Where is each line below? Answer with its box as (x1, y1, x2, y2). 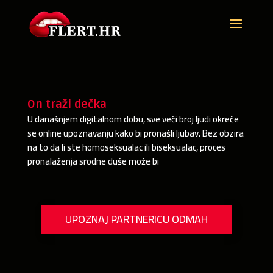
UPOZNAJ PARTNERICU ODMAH (65, 209, 208, 229)
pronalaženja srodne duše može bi (27, 152, 159, 170)
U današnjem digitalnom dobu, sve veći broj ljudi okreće (27, 110, 239, 128)
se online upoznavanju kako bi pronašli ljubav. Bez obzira (27, 124, 244, 142)
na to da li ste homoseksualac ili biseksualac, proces (27, 138, 225, 156)
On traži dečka (27, 97, 107, 111)
